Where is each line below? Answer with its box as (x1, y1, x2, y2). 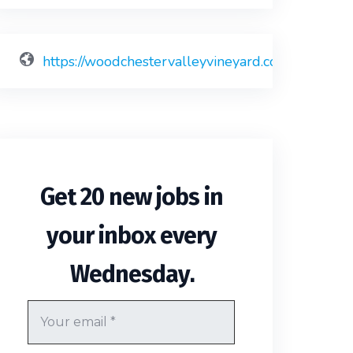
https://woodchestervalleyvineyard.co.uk (43, 52, 296, 72)
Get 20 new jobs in (39, 183, 223, 212)
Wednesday (69, 260, 190, 289)
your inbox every (46, 221, 217, 251)
